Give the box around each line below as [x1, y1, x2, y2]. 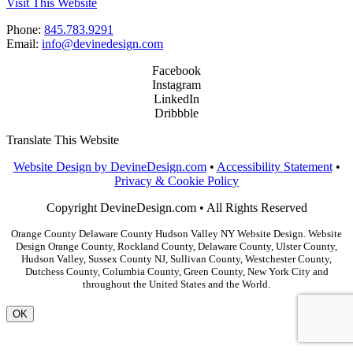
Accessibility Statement [216, 160, 333, 173]
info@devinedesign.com [42, 37, 163, 50]
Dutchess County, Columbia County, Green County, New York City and [24, 266, 329, 277]
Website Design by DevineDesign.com [13, 160, 206, 173]
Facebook [152, 64, 201, 77]
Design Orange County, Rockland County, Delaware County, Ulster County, [16, 240, 337, 252]
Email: [6, 37, 42, 50]
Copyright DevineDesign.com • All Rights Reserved [46, 201, 307, 214]
